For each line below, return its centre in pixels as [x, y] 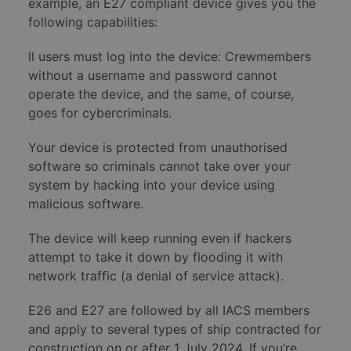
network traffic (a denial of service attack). [156, 276]
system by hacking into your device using [152, 185]
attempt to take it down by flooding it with [156, 257]
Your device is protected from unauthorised [158, 148]
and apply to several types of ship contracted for [175, 329]
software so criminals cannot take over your [159, 166]
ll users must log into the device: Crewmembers [170, 57]
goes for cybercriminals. [100, 113]
